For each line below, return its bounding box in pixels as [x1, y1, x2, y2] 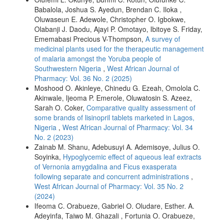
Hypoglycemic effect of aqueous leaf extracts [63, 152, 201, 162]
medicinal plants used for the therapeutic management [34, 44, 204, 54]
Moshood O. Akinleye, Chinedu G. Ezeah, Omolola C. [34, 83, 200, 93]
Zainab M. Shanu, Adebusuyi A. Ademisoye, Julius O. [34, 142, 200, 152]
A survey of [145, 34, 180, 44]
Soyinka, [34, 152, 63, 162]
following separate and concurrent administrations [34, 171, 191, 182]
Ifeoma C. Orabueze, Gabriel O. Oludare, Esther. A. [34, 201, 194, 211]
